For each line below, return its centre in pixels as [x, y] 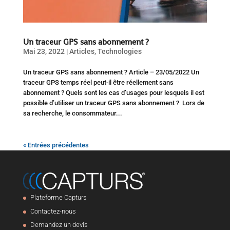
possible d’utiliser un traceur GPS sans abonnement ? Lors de [113, 103]
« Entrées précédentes [56, 145]
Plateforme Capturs [58, 198]
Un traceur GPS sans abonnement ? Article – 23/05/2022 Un [111, 72]
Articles [82, 51]
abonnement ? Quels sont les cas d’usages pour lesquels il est [113, 92]
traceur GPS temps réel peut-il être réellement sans [98, 82]
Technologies [119, 51]
